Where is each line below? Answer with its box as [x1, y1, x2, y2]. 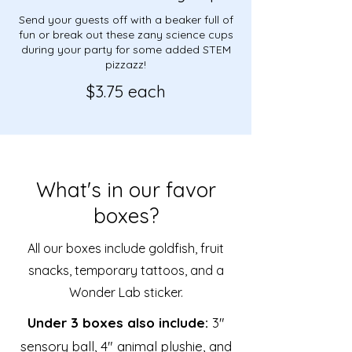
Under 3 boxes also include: [27, 313, 212, 331]
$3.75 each [86, 80, 166, 101]
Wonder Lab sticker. [68, 284, 183, 300]
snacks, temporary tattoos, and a [27, 262, 224, 278]
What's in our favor [35, 176, 216, 203]
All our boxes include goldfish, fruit [27, 240, 224, 256]
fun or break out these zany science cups [18, 27, 233, 42]
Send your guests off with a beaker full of [18, 12, 233, 27]
